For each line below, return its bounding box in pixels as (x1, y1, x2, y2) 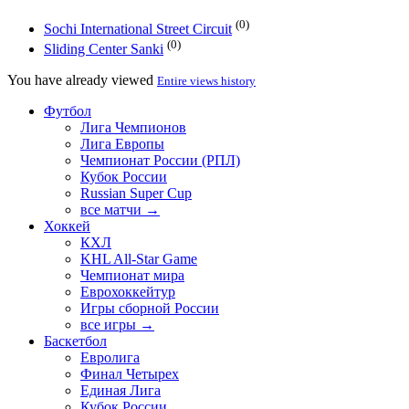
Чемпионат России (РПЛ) (80, 152, 240, 169)
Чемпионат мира (80, 267, 184, 284)
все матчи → (80, 202, 160, 218)
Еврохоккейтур (80, 284, 175, 300)
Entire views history (157, 74, 256, 89)
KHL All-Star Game (80, 251, 197, 267)
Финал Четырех (80, 366, 179, 383)
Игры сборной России (80, 300, 219, 317)
